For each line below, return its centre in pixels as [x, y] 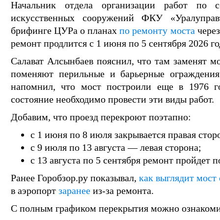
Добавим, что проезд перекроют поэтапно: [101, 117]
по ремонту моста [157, 30]
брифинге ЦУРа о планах [65, 30]
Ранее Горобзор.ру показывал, [75, 178]
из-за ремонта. [122, 191]
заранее [74, 191]
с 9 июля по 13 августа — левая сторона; [116, 147]
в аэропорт [35, 191]
